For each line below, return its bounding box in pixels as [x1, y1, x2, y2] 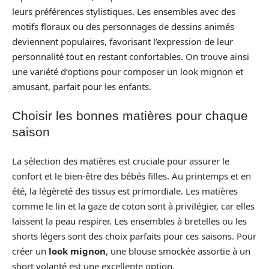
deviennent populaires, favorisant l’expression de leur [12, 35, 233, 47]
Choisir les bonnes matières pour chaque [12, 109, 248, 122]
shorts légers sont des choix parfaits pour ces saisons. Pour [12, 229, 256, 242]
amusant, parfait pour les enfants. [12, 80, 151, 92]
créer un [12, 244, 49, 257]
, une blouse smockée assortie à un [106, 244, 250, 257]
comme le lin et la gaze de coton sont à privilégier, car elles [12, 199, 255, 212]
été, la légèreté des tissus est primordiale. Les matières [12, 184, 238, 197]
